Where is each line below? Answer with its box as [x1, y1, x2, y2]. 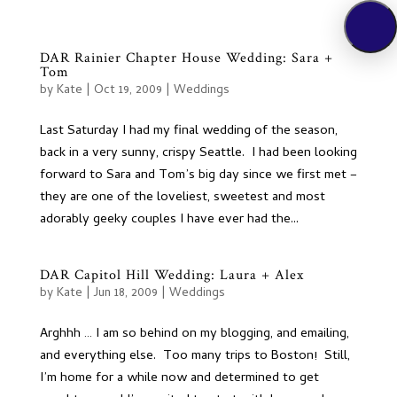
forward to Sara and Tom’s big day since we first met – [39, 165, 357, 186]
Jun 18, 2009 [93, 284, 158, 304]
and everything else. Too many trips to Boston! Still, [39, 346, 350, 367]
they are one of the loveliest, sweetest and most [39, 187, 325, 208]
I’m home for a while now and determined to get [39, 368, 319, 389]
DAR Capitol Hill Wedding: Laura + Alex [39, 266, 304, 284]
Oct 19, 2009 [93, 81, 162, 101]
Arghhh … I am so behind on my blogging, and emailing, [39, 323, 349, 345]
